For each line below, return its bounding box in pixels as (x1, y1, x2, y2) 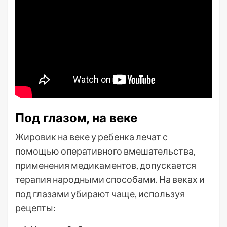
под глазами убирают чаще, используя (15, 188, 185, 199)
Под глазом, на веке (15, 110, 137, 125)
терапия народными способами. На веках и (15, 174, 205, 185)
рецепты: (15, 202, 56, 213)
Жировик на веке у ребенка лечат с (15, 131, 168, 142)
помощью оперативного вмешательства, (15, 145, 196, 157)
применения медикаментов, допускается (15, 160, 196, 171)
